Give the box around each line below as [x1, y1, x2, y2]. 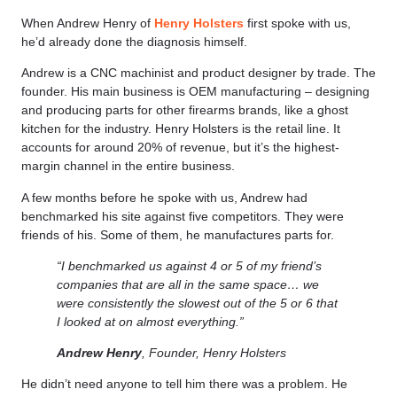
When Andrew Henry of [21, 15, 154, 30]
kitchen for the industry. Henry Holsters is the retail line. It [21, 121, 340, 136]
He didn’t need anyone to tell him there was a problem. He [21, 377, 347, 392]
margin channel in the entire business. [21, 159, 235, 174]
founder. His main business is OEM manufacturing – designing [21, 84, 370, 99]
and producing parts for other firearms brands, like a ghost [21, 103, 348, 118]
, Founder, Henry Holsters [142, 346, 286, 361]
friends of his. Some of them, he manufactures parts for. [21, 227, 334, 242]
